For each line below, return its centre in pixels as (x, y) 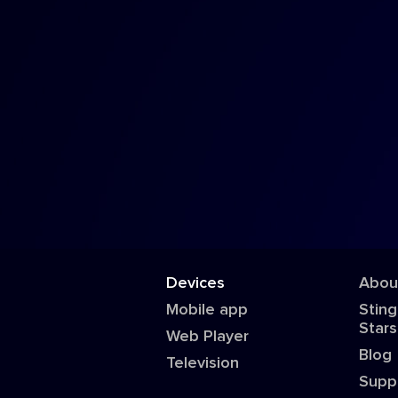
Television (203, 363)
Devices (196, 283)
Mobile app (207, 310)
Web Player (208, 337)
